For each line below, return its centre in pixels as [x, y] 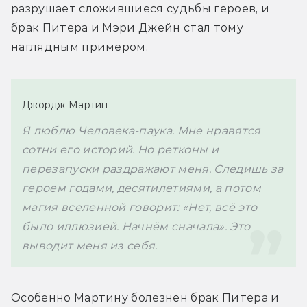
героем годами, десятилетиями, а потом [142, 188]
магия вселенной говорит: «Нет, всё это [140, 207]
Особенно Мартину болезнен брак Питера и [145, 297]
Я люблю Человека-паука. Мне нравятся [142, 130]
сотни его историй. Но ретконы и [120, 149]
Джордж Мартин [65, 105]
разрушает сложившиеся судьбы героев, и [140, 8]
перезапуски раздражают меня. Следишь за [153, 169]
